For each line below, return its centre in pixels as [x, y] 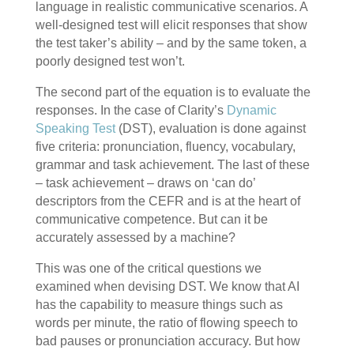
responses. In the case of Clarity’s [131, 111]
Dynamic [251, 111]
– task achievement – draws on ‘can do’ [145, 183]
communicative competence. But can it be [151, 220]
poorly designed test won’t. [110, 62]
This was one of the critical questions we [148, 269]
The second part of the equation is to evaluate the [173, 92]
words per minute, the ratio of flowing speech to [166, 323]
